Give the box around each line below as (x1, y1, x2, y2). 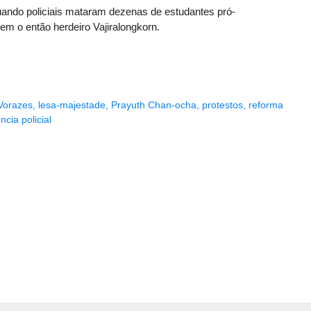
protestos (202, 99, 243, 111)
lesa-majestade (38, 99, 106, 111)
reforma (249, 99, 283, 111)
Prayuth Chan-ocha (111, 99, 196, 111)
